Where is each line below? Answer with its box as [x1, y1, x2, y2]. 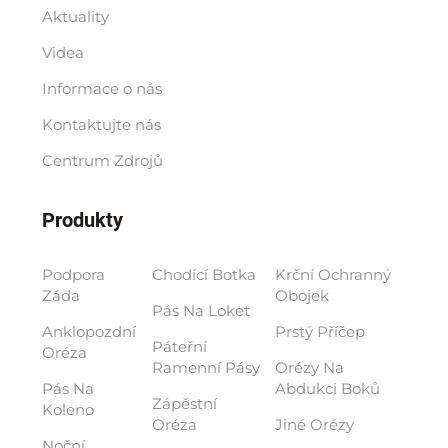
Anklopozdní [41, 321, 136, 341]
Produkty [41, 207, 123, 232]
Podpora [41, 264, 105, 284]
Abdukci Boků [275, 378, 381, 398]
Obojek [275, 285, 330, 305]
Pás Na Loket [152, 300, 251, 320]
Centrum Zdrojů [41, 150, 163, 170]
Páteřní [152, 336, 208, 356]
